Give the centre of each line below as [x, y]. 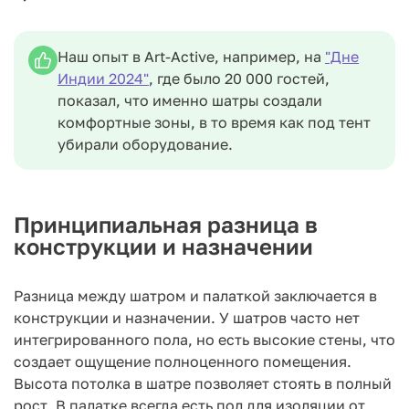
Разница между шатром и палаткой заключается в [195, 295]
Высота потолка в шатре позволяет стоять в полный [203, 383]
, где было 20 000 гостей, [239, 78]
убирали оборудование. [145, 144]
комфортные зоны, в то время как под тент [214, 122]
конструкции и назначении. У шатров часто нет [187, 317]
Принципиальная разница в [166, 224]
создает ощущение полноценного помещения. [183, 361]
